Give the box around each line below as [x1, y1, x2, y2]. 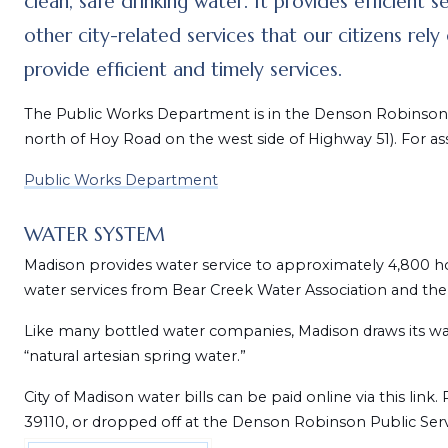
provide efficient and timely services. [23, 57, 342, 81]
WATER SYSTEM [23, 222, 165, 246]
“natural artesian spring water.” [23, 347, 246, 365]
